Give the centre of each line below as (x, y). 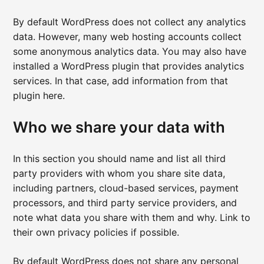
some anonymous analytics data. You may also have (130, 52)
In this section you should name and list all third (120, 159)
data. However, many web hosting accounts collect (128, 37)
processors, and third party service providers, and (125, 203)
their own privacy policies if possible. (96, 232)
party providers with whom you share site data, (119, 174)
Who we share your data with (119, 127)
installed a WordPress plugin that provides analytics (129, 66)
